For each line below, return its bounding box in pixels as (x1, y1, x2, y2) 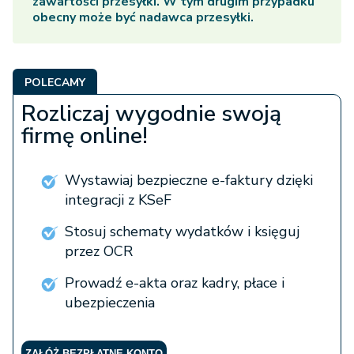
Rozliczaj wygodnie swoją (21, 99, 281, 130)
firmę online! (21, 121, 148, 152)
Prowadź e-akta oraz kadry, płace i (65, 273, 284, 293)
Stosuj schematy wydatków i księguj (65, 222, 299, 242)
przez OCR (65, 242, 133, 262)
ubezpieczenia (65, 293, 155, 313)
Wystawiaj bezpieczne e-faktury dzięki (65, 171, 313, 190)
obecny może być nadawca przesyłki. (32, 9, 254, 27)
